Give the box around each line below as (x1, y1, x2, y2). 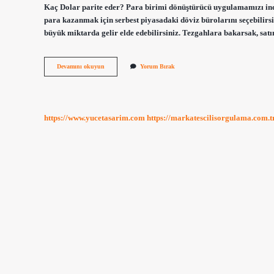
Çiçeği (104, 71, 120, 78)
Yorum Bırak (140, 63, 175, 70)
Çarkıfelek (104, 62, 131, 70)
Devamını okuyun (57, 63, 105, 70)
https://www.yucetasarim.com (44, 113, 145, 122)
